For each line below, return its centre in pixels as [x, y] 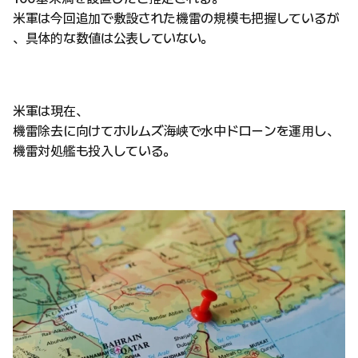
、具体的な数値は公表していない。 [113, 38]
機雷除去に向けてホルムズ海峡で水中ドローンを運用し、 [176, 131]
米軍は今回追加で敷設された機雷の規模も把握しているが [176, 18]
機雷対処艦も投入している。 [95, 151]
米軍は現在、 [51, 111]
